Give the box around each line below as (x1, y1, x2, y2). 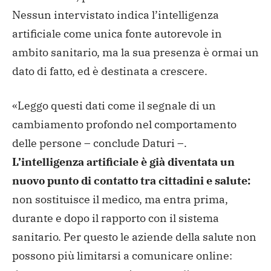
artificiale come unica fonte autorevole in (12, 27, 222, 41)
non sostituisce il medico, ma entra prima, (12, 192, 228, 207)
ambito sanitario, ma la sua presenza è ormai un (12, 45, 259, 60)
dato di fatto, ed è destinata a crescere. (12, 64, 207, 79)
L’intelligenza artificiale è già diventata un (12, 155, 235, 169)
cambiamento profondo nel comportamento (12, 117, 237, 132)
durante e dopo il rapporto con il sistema (12, 211, 219, 226)
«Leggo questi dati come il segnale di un (12, 99, 216, 113)
